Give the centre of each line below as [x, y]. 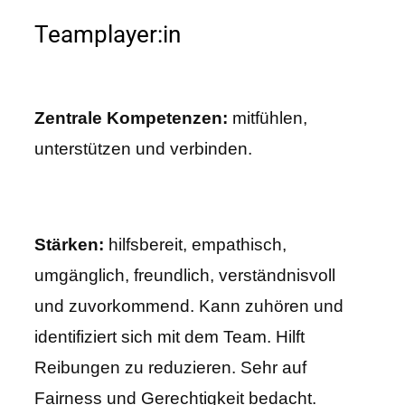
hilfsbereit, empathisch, [195, 245]
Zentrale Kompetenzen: [131, 118]
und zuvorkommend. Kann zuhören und [189, 306]
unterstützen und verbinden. [143, 149]
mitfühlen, [268, 118]
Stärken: [69, 245]
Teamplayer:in [108, 35]
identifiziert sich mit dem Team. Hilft [170, 337]
